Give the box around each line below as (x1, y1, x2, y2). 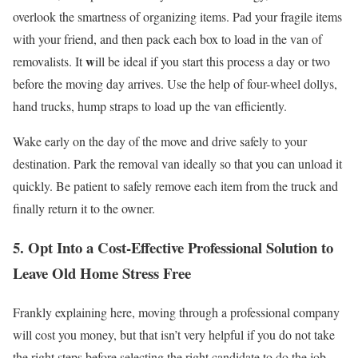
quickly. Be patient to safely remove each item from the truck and (13, 177, 338, 195)
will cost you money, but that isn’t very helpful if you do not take (13, 325, 335, 343)
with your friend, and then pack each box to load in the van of (13, 30, 322, 48)
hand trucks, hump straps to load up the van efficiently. (13, 97, 287, 115)
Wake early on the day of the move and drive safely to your (13, 133, 307, 150)
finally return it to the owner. (13, 200, 155, 217)
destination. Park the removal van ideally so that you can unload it (13, 155, 342, 173)
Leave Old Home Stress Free (13, 261, 191, 284)
